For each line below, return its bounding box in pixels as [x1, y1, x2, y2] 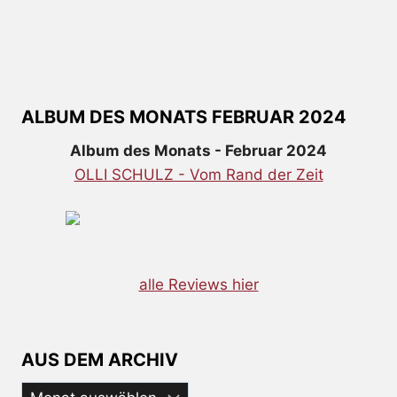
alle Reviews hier [138, 275, 259, 293]
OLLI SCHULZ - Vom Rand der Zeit [74, 165, 323, 183]
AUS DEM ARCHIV [21, 349, 178, 371]
